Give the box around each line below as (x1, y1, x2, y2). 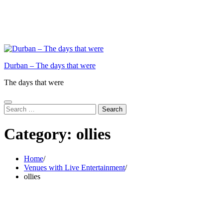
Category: (4, 125, 76, 143)
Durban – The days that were (4, 61, 96, 70)
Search (3, 104, 25, 112)
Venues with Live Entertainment (24, 163, 125, 172)
